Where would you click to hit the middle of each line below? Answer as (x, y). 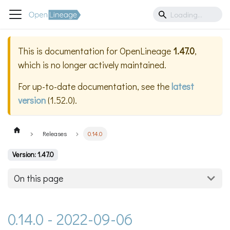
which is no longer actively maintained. (92, 65)
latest (183, 87)
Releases (54, 134)
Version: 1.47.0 (33, 155)
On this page (39, 178)
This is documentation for (69, 51)
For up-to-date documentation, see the (95, 87)
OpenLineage (145, 51)
